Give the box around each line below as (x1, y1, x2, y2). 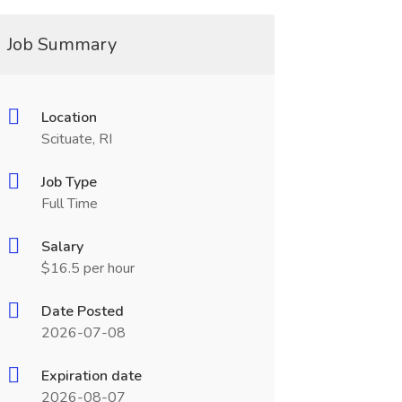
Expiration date (40, 366, 142, 386)
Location (40, 108, 97, 127)
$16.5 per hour (40, 258, 135, 278)
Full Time (40, 194, 98, 214)
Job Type (40, 172, 97, 192)
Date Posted (40, 301, 124, 321)
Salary (40, 237, 83, 257)
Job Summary (6, 32, 117, 57)
